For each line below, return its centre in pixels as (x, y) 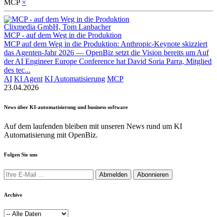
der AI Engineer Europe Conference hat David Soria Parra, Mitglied (108, 61)
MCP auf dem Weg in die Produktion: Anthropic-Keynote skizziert (106, 44)
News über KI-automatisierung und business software (66, 107)
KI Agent (28, 78)
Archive (13, 194)
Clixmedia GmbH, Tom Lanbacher (57, 27)
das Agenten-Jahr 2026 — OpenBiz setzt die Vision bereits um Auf (106, 52)
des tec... (17, 70)
